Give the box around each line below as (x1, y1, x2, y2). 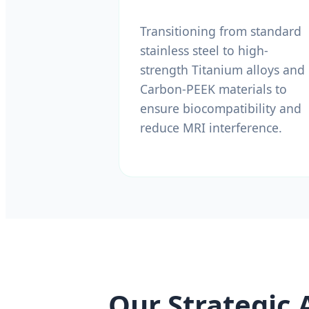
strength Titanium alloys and (140, 61, 305, 78)
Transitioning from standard (140, 22, 301, 39)
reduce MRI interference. (140, 119, 282, 136)
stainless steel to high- (140, 41, 268, 59)
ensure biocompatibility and (140, 99, 301, 117)
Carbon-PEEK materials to (140, 80, 287, 97)
